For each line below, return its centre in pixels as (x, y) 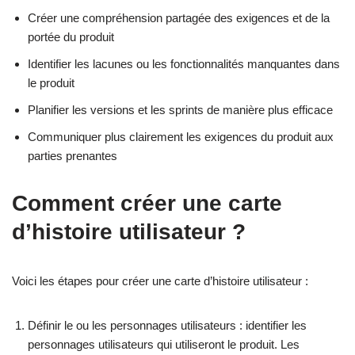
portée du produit (71, 37)
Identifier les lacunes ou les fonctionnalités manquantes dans (184, 64)
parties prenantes (73, 156)
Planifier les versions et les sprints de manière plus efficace (180, 110)
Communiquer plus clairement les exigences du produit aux (181, 137)
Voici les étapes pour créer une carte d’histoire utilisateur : (160, 281)
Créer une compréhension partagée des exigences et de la (179, 18)
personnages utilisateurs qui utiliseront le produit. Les (164, 345)
